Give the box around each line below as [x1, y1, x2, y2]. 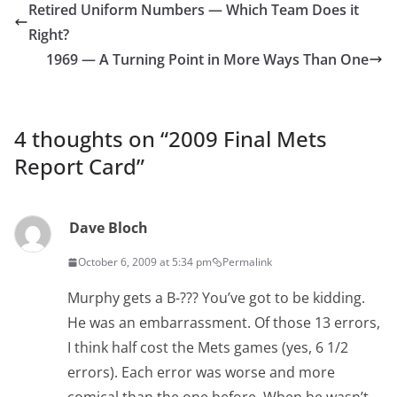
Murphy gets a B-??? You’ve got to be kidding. [67, 288, 365, 307]
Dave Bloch [69, 218, 148, 237]
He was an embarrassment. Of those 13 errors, [67, 313, 380, 332]
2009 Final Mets [168, 124, 327, 153]
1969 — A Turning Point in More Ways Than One [46, 50, 369, 69]
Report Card [14, 152, 136, 181]
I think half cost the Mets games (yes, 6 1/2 [67, 338, 348, 357]
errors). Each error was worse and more [67, 362, 335, 382]
